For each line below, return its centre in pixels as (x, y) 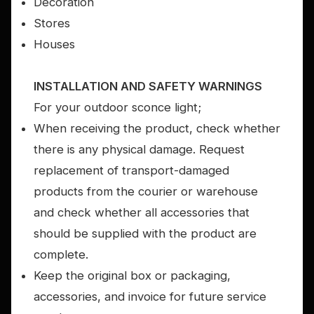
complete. (61, 255)
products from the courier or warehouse (146, 192)
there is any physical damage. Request (139, 150)
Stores (52, 23)
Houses (54, 45)
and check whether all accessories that (142, 213)
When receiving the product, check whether (157, 129)
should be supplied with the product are (145, 234)
